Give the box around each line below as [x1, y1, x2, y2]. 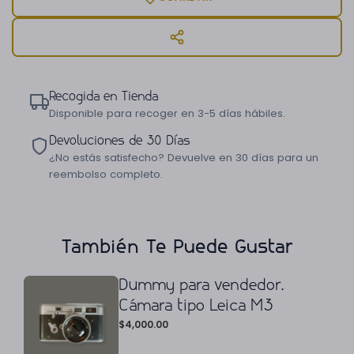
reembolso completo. [48, 167, 163, 183]
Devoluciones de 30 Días [48, 134, 190, 149]
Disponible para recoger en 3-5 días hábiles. [48, 106, 285, 122]
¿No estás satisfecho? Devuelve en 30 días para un [48, 150, 318, 166]
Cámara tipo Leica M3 [119, 298, 273, 314]
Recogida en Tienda [48, 90, 158, 104]
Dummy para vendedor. [119, 277, 284, 294]
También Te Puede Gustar [61, 238, 293, 258]
